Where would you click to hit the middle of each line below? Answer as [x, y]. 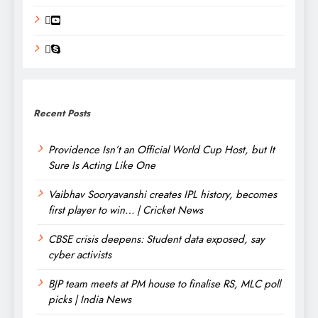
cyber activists [80, 254]
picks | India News [90, 299]
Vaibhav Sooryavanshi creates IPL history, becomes [163, 194]
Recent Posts [62, 113]
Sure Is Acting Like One [102, 165]
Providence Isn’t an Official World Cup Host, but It [161, 149]
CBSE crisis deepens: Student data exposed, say [157, 239]
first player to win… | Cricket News [126, 210]
